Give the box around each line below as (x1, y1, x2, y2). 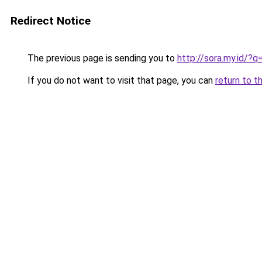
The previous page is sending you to (25, 53, 177, 64)
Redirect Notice (11, 14, 91, 27)
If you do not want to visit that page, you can (25, 75, 215, 86)
